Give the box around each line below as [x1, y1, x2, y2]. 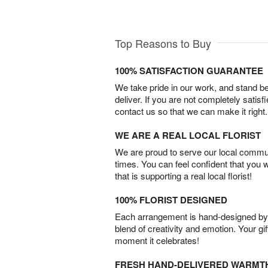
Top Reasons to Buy [115, 35, 211, 51]
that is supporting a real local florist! [115, 169, 252, 182]
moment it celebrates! [115, 233, 199, 246]
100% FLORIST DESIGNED [115, 193, 227, 206]
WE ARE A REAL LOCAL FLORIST [115, 128, 261, 142]
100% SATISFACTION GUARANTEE [115, 63, 263, 77]
